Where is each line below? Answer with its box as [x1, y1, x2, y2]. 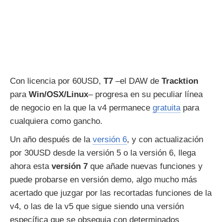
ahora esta [10, 162, 52, 171]
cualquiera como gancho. [10, 116, 103, 126]
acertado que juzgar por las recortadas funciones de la [10, 188, 212, 198]
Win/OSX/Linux [29, 90, 88, 99]
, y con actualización [127, 135, 203, 144]
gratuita [153, 103, 180, 112]
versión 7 [52, 162, 88, 171]
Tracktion [162, 76, 198, 86]
